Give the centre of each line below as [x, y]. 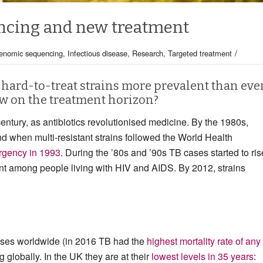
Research [148, 53]
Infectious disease [97, 53]
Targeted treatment [200, 53]
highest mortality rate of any [204, 241]
